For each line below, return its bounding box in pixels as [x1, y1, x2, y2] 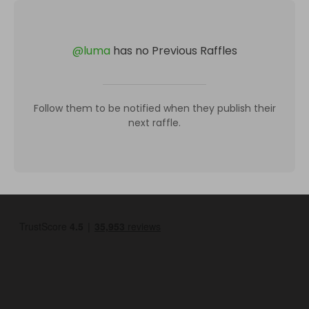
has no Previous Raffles [112, 43, 237, 59]
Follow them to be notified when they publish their [33, 101, 276, 115]
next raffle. [128, 116, 181, 130]
